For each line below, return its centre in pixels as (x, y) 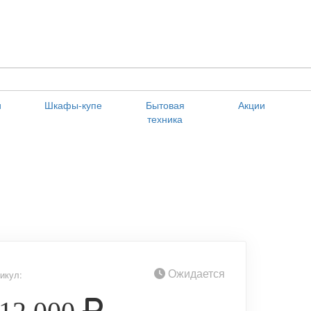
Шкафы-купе (73, 105)
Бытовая (165, 105)
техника (165, 119)
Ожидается (195, 274)
